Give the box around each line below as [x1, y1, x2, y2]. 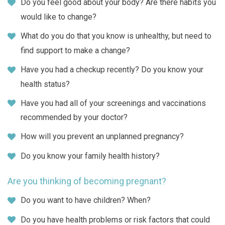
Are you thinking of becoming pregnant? [8, 175, 166, 186]
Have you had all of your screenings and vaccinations [21, 98, 206, 108]
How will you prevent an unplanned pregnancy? [21, 132, 184, 142]
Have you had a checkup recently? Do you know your [21, 64, 203, 74]
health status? [21, 79, 70, 89]
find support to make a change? [21, 45, 130, 55]
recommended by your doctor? [21, 113, 128, 123]
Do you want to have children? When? [21, 195, 151, 205]
